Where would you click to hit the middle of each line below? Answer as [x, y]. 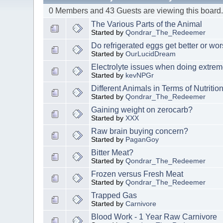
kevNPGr [140, 75]
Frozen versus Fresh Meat [137, 174]
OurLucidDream [151, 54]
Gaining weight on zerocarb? [142, 110]
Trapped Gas [114, 195]
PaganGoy [142, 139]
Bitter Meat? [112, 152]
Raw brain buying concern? [140, 131]
